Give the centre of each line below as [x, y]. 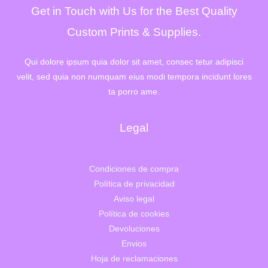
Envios [134, 243]
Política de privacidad [134, 184]
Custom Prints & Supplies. [134, 32]
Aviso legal [134, 199]
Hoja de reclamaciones [134, 258]
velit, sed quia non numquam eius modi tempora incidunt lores [134, 77]
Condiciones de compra [134, 169]
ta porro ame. [134, 92]
